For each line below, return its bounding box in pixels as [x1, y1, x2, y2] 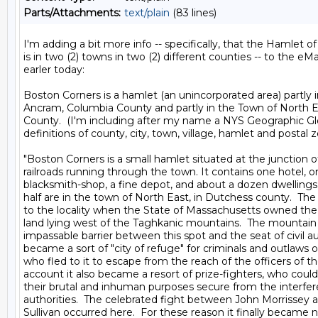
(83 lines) [170, 6, 216, 19]
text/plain [124, 6, 170, 19]
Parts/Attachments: [23, 6, 121, 19]
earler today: [23, 63, 84, 76]
